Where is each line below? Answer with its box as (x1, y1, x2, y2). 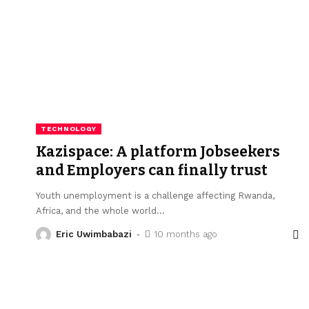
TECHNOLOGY (41, 125, 97, 133)
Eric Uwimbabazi (56, 229, 132, 240)
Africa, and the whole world (36, 206, 157, 217)
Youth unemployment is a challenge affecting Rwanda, (36, 190, 275, 201)
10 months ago (153, 229, 217, 240)
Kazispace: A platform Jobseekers (36, 143, 280, 161)
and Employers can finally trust (36, 161, 268, 180)
